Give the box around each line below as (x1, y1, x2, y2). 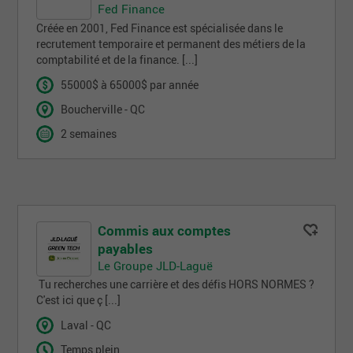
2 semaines (61, 127, 117, 142)
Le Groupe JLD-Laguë (98, 257, 214, 273)
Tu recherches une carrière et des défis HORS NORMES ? (36, 277, 315, 292)
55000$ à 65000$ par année (61, 77, 199, 92)
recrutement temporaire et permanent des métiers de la (36, 36, 307, 51)
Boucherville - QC (61, 102, 146, 117)
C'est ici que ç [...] (36, 293, 121, 308)
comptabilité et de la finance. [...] (36, 52, 199, 67)
